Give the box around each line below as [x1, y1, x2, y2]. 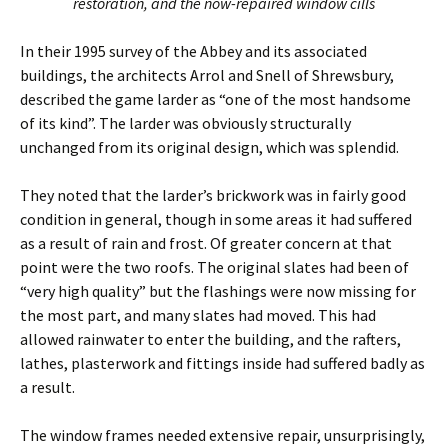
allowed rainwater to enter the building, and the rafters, [20, 329, 401, 349]
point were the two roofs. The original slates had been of [20, 257, 409, 277]
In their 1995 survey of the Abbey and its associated [20, 41, 367, 61]
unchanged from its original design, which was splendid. [20, 137, 399, 157]
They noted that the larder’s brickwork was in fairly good [20, 185, 406, 205]
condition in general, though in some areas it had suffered [20, 209, 412, 229]
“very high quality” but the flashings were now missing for [20, 281, 416, 301]
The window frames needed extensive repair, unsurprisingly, [20, 425, 425, 445]
